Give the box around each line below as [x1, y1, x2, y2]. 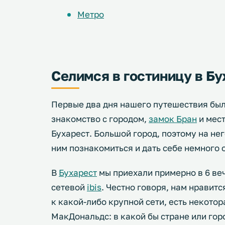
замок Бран [149, 114, 197, 124]
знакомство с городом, [51, 114, 149, 124]
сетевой [51, 182, 87, 192]
